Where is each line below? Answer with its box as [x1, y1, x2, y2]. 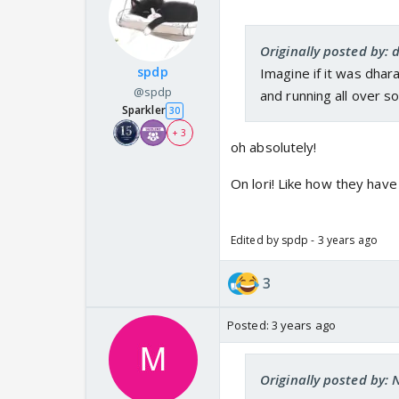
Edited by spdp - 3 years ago [231, 232, 378, 248]
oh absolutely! [231, 138, 317, 157]
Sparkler [121, 102, 166, 118]
